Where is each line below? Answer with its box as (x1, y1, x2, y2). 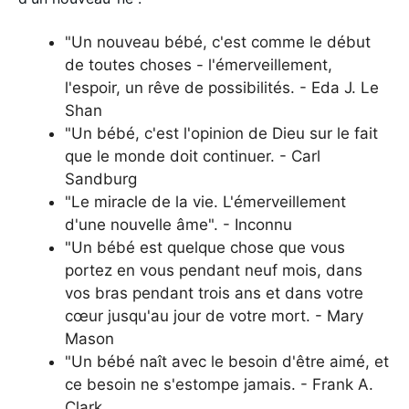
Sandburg (65, 169, 137, 188)
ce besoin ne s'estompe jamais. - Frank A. (65, 374, 373, 393)
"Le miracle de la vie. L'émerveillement (65, 192, 346, 211)
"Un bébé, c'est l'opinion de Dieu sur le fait (65, 123, 378, 142)
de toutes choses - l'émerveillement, (65, 55, 332, 74)
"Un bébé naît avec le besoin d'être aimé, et (65, 351, 389, 371)
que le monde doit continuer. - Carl (65, 146, 320, 165)
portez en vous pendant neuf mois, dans (65, 260, 362, 279)
